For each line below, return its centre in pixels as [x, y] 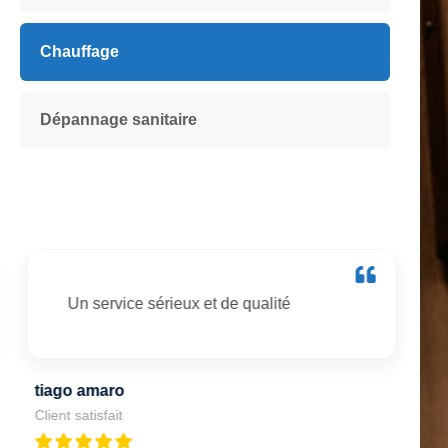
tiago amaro [73, 390]
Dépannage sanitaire [118, 119]
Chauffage [79, 51]
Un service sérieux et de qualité [172, 303]
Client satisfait [72, 414]
